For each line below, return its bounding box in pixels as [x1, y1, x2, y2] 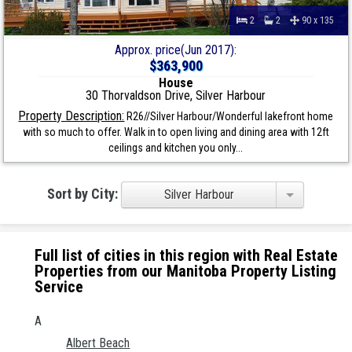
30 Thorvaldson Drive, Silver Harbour [86, 88, 266, 104]
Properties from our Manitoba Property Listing [35, 262, 337, 281]
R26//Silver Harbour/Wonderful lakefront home [124, 110, 334, 123]
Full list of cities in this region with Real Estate [35, 246, 339, 266]
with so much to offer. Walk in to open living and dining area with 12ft [22, 126, 329, 139]
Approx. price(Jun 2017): [115, 42, 237, 58]
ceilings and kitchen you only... [108, 141, 244, 155]
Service [35, 277, 84, 297]
